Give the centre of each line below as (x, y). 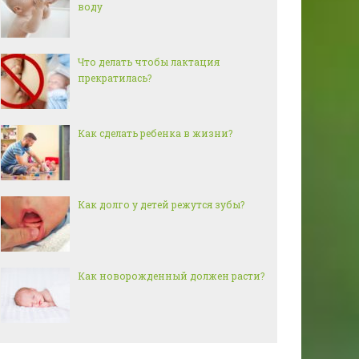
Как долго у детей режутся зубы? (161, 204)
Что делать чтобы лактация (149, 62)
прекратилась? (115, 78)
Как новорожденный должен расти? (171, 276)
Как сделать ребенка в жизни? (155, 133)
